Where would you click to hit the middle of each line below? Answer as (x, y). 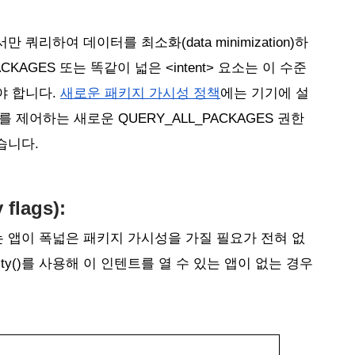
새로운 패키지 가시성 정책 (140, 93)
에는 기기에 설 (265, 93)
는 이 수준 (276, 67)
